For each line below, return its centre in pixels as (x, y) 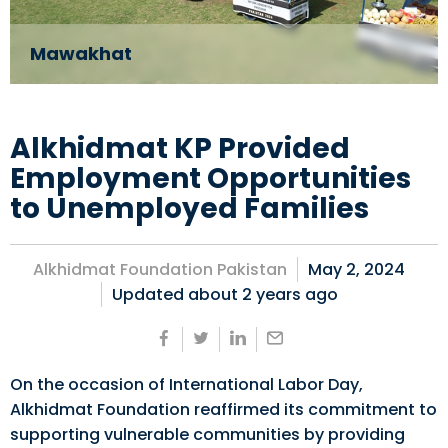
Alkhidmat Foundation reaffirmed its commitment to (223, 409)
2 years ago (289, 294)
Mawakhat (81, 53)
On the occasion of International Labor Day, (186, 384)
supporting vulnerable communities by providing (207, 434)
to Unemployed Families (189, 208)
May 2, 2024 (356, 269)
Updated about (176, 294)
